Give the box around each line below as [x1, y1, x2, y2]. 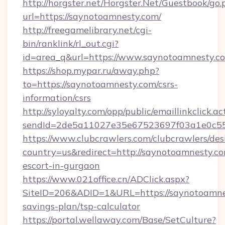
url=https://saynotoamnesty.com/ [23, 11, 161, 22]
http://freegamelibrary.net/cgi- [23, 24, 152, 36]
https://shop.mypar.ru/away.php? [23, 65, 159, 76]
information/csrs [23, 92, 91, 103]
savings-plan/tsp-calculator [23, 200, 140, 212]
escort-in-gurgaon [23, 160, 100, 171]
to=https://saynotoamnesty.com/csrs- [23, 78, 178, 90]
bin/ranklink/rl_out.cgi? [23, 38, 119, 49]
